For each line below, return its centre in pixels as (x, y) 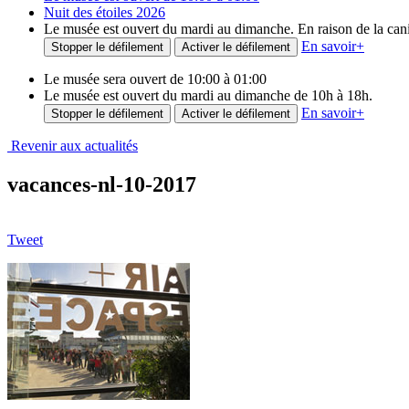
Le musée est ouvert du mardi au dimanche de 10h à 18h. (208, 95)
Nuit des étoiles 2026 (105, 12)
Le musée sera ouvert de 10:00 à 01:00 (155, 79)
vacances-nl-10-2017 (102, 184)
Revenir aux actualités (73, 146)
